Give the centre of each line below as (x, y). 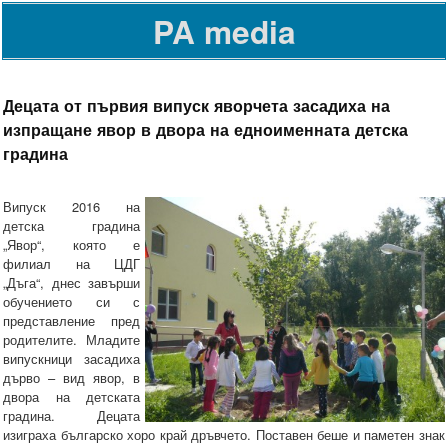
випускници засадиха (71, 359)
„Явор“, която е (71, 245)
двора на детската (71, 397)
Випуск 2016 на (71, 207)
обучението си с (71, 302)
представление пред (71, 321)
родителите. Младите (71, 340)
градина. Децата (71, 416)
